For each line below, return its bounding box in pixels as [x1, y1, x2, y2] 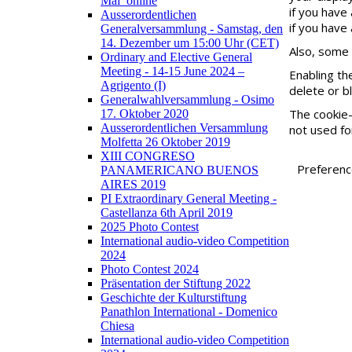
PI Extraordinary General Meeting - [101, 191, 277, 205]
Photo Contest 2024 [101, 262, 199, 276]
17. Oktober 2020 [101, 106, 189, 120]
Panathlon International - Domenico [101, 304, 277, 318]
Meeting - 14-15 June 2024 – [101, 64, 244, 78]
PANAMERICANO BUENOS [101, 163, 258, 177]
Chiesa [101, 318, 134, 332]
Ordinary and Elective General [101, 49, 252, 64]
